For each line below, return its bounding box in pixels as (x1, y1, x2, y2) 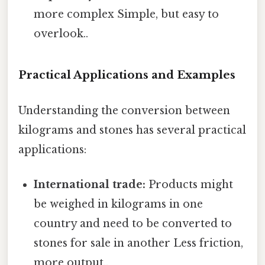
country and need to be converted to (34, 216, 232, 230)
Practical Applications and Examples (18, 68, 235, 82)
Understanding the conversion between (18, 104, 230, 117)
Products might (146, 177, 234, 191)
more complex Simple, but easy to (34, 7, 219, 21)
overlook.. (34, 27, 89, 40)
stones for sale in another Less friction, (34, 236, 244, 250)
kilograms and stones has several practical (18, 123, 246, 137)
